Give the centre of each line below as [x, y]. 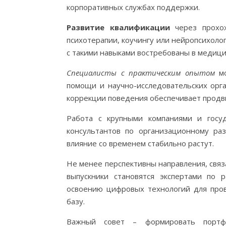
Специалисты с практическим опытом [141, 72]
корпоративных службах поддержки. [133, 7]
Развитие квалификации [118, 27]
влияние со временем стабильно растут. [140, 143]
